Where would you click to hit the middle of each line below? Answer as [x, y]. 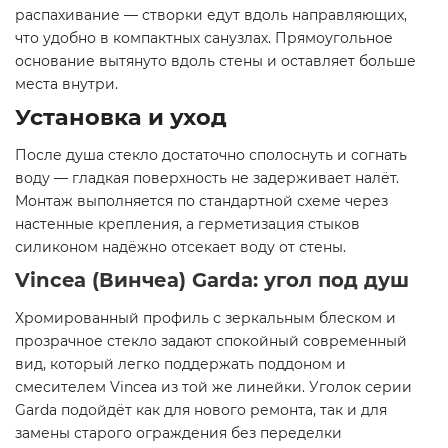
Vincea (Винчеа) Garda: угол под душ [212, 280]
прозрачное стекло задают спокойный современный [211, 341]
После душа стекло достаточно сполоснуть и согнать [211, 155]
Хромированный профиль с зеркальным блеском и [205, 318]
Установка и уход [121, 117]
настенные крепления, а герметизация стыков [187, 224]
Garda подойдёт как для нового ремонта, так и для [201, 410]
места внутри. [66, 84]
